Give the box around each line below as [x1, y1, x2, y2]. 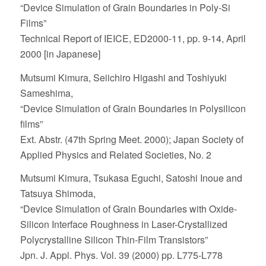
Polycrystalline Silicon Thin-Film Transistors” [20, 233, 208, 247]
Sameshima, [20, 85, 73, 100]
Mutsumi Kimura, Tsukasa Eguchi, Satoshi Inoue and [20, 171, 242, 185]
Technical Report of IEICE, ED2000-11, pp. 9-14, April [20, 31, 246, 46]
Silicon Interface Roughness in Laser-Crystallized [20, 217, 227, 232]
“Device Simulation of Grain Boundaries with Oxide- [20, 202, 237, 216]
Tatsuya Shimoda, [20, 186, 96, 201]
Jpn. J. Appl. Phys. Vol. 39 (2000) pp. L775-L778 [20, 248, 223, 262]
